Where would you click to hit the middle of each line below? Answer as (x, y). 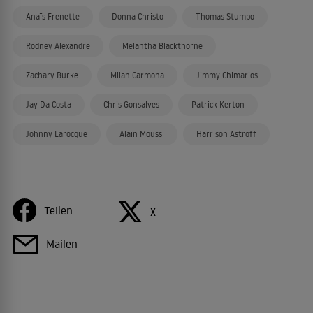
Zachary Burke (52, 75)
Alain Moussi (142, 134)
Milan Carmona (137, 75)
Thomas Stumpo (225, 16)
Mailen (62, 244)
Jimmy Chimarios (227, 75)
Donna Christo (138, 16)
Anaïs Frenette (53, 16)
